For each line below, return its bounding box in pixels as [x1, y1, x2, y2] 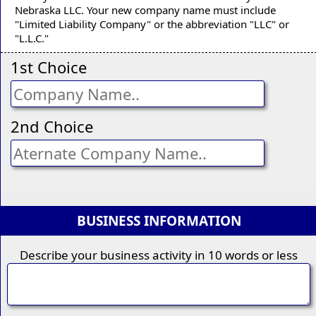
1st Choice [11, 56, 87, 78]
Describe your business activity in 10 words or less [20, 247, 298, 264]
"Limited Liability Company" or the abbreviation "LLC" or [15, 16, 289, 31]
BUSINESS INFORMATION [76, 212, 241, 231]
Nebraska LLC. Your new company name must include [15, 2, 276, 17]
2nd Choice [11, 116, 93, 138]
